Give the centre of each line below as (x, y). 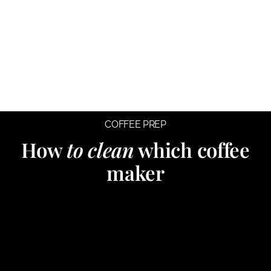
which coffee (192, 149)
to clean (100, 149)
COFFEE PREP (135, 124)
